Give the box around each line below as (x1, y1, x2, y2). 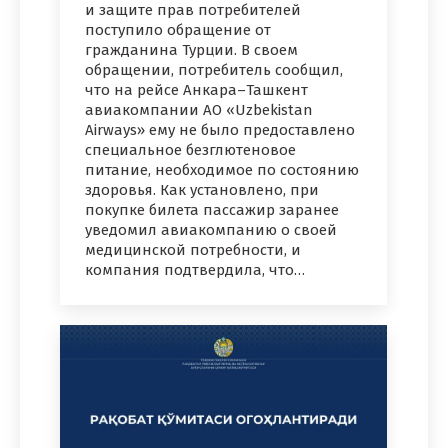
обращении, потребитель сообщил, (85, 60, 343, 79)
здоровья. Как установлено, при (85, 180, 319, 199)
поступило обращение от (85, 20, 271, 39)
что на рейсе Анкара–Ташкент (85, 80, 308, 99)
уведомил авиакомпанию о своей (85, 220, 337, 239)
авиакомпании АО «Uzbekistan (85, 100, 313, 119)
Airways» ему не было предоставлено (85, 120, 355, 139)
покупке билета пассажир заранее (85, 200, 339, 219)
